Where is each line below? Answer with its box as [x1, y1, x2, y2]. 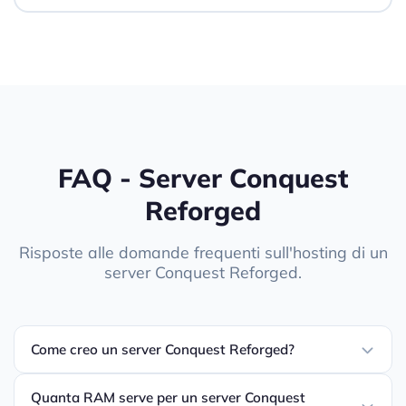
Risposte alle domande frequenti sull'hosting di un [18, 242, 388, 263]
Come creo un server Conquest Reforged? [31, 341, 295, 359]
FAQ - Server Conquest [58, 160, 348, 194]
